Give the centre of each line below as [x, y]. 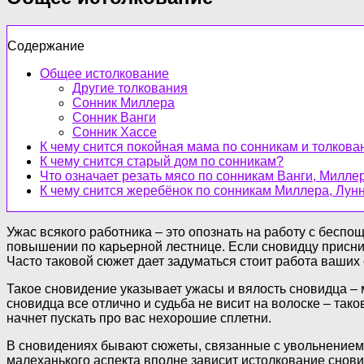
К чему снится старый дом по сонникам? [162, 161]
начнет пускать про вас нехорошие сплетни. [139, 318]
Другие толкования [130, 88]
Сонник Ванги [114, 117]
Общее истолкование [104, 73]
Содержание [46, 45]
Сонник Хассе [115, 132]
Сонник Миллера [123, 102]
